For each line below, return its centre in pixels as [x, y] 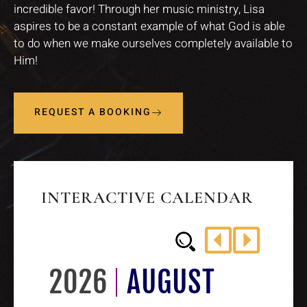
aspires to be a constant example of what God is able [149, 26]
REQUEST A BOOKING [93, 112]
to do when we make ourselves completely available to [153, 43]
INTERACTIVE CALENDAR [147, 198]
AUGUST [171, 283]
